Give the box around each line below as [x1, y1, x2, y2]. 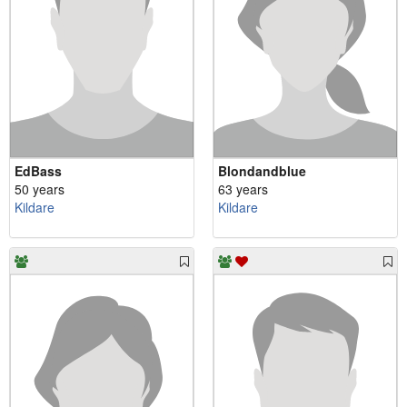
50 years [15, 180, 65, 199]
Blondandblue [218, 162, 306, 181]
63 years [218, 180, 268, 199]
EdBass [15, 162, 62, 181]
